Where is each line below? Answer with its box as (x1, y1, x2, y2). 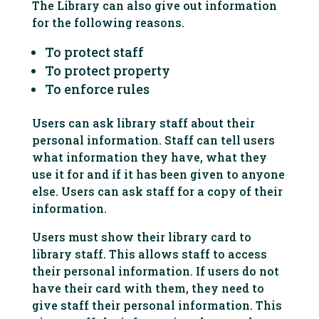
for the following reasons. (31, 15, 184, 30)
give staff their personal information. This (31, 298, 282, 313)
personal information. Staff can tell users (31, 132, 275, 147)
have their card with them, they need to (31, 281, 264, 296)
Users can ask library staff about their (31, 115, 255, 130)
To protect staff (44, 43, 144, 61)
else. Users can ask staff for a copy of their (31, 184, 283, 199)
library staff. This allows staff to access (31, 246, 267, 261)
